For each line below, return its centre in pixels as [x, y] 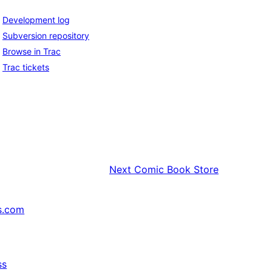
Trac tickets [26, 67]
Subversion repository [46, 36]
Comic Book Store [176, 170]
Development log [36, 20]
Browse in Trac [32, 52]
